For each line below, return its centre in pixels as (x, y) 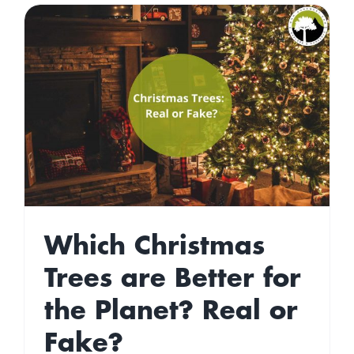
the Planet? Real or (171, 312)
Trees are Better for (172, 280)
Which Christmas (154, 247)
